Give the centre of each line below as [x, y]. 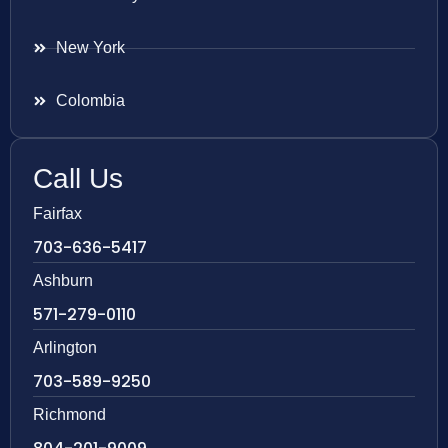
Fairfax [57, 214]
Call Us [78, 179]
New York [90, 48]
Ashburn [63, 281]
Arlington [65, 348]
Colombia [90, 101]
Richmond [69, 415]
